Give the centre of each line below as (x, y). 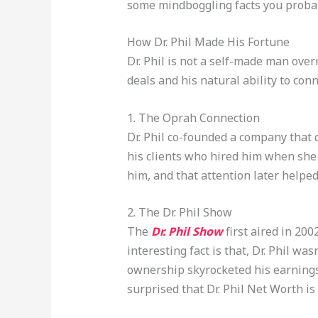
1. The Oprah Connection (193, 117)
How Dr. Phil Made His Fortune (208, 42)
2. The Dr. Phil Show (179, 213)
